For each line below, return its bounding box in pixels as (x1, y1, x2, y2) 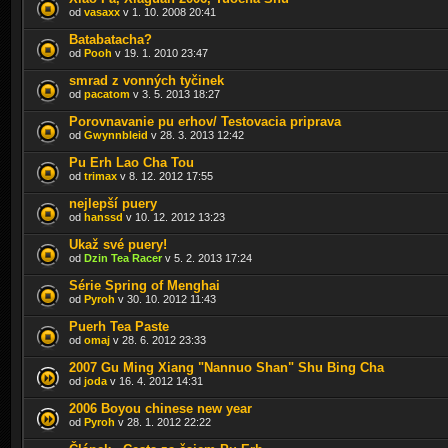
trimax (84, 169, 117, 182)
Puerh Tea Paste (69, 318, 169, 334)
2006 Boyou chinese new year (69, 400, 252, 416)
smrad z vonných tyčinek (69, 72, 224, 88)
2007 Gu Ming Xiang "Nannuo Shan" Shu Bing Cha (69, 359, 384, 375)
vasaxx (84, 5, 120, 18)
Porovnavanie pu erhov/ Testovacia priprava (69, 113, 341, 129)
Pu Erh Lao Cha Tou (69, 154, 194, 170)
